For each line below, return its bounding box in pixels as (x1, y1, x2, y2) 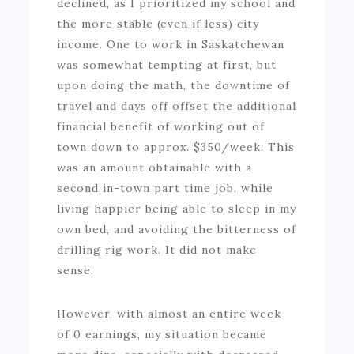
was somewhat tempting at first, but (57, 57, 277, 72)
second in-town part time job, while (57, 180, 274, 195)
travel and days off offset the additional (57, 98, 297, 113)
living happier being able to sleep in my (57, 201, 297, 216)
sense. (57, 262, 95, 277)
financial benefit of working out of (57, 119, 265, 134)
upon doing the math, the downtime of (57, 77, 291, 92)
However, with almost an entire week (57, 306, 282, 321)
